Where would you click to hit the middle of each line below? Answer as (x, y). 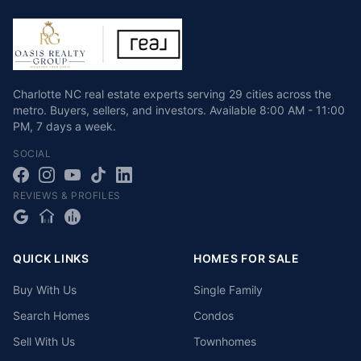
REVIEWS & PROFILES (67, 195)
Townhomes (225, 341)
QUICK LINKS (51, 258)
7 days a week (75, 126)
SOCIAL (32, 154)
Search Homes (51, 315)
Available (233, 110)
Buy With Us (45, 290)
